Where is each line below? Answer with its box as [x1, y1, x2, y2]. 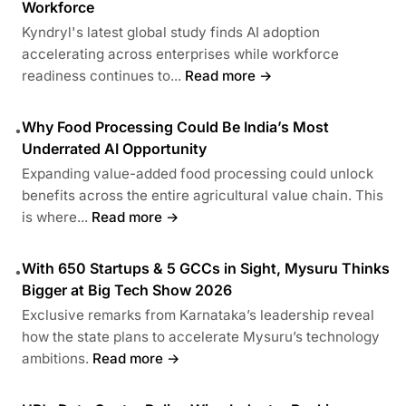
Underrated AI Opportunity [22, 139, 207, 158]
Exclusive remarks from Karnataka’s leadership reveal [22, 305, 374, 324]
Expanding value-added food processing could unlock [22, 164, 373, 182]
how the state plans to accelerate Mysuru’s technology [22, 327, 380, 345]
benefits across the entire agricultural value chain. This [22, 186, 383, 204]
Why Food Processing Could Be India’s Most [22, 117, 329, 136]
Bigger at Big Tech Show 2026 [22, 280, 232, 299]
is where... [22, 208, 88, 226]
